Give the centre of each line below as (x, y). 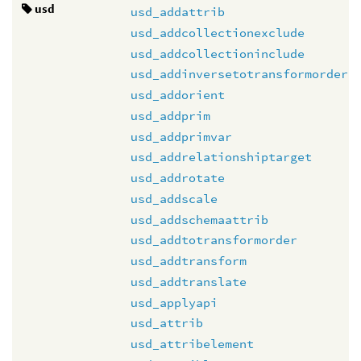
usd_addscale (174, 198)
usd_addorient (178, 95)
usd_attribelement (192, 344)
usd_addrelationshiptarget (221, 157)
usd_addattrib (178, 12)
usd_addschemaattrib (199, 219)
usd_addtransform (189, 261)
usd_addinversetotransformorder (239, 74)
